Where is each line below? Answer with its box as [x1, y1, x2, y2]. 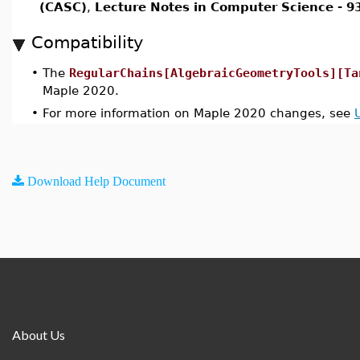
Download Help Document [27, 174, 166, 187]
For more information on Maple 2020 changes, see [43, 106, 354, 120]
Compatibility [31, 32, 143, 52]
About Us [12, 327, 65, 342]
